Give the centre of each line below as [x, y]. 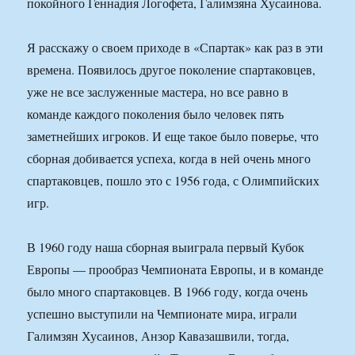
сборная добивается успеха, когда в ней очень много [169, 158]
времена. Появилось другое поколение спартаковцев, [172, 70]
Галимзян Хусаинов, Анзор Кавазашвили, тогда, [158, 336]
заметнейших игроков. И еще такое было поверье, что [173, 136]
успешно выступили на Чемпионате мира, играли [162, 314]
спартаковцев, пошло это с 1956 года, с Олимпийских [174, 181]
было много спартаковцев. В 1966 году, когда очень [168, 292]
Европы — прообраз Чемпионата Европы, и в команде [176, 269]
